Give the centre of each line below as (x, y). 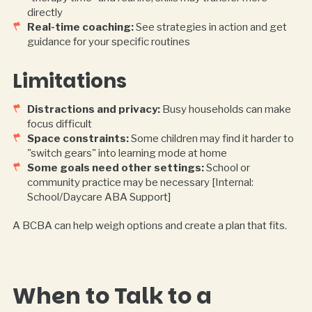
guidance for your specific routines (108, 41)
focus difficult (59, 124)
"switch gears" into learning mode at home (127, 153)
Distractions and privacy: (93, 109)
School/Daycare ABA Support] (99, 197)
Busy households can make (225, 109)
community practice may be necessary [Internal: (140, 182)
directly (45, 12)
